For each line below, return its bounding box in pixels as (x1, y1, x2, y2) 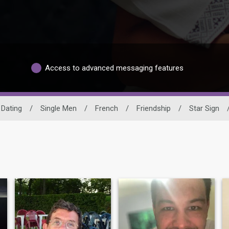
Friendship (136, 104, 171, 113)
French (95, 104, 118, 113)
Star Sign (189, 104, 219, 113)
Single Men (40, 104, 77, 113)
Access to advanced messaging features (45, 63, 184, 73)
